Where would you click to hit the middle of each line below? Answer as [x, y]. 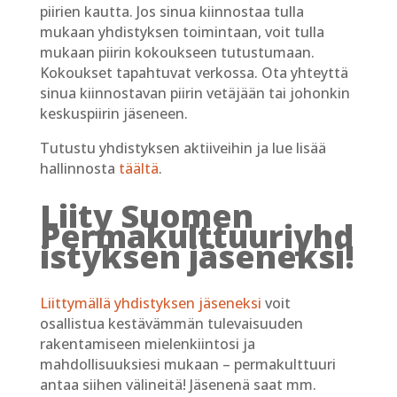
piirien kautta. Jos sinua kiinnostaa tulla [171, 12]
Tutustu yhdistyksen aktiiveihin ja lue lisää [183, 148]
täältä [138, 169]
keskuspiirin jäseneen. [113, 114]
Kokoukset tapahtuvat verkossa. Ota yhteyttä [194, 73]
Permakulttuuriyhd [196, 237]
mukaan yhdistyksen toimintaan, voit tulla [182, 32]
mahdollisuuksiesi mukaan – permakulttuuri [187, 365]
